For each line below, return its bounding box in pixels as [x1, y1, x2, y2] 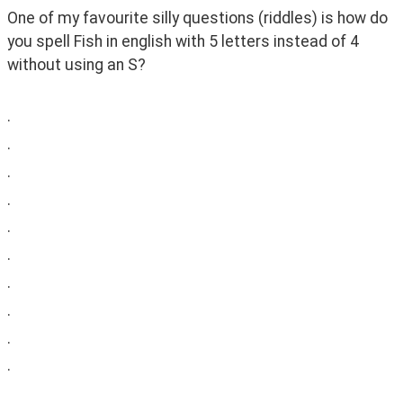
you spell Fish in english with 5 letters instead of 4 [7, 32, 359, 51]
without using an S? [7, 56, 146, 75]
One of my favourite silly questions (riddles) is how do [7, 9, 388, 28]
